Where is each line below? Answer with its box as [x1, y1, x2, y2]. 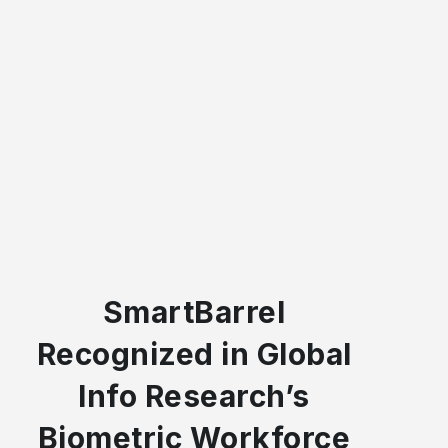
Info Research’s [78, 378, 310, 415]
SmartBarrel [102, 294, 286, 331]
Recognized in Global [36, 336, 352, 373]
